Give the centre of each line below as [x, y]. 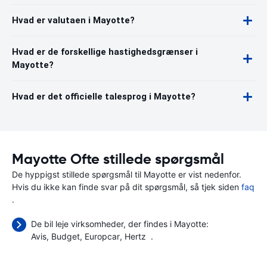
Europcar [102, 236]
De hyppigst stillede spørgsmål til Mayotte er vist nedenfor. [127, 174]
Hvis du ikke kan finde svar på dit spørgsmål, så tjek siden [127, 187]
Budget [66, 236]
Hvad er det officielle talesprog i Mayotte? [104, 97]
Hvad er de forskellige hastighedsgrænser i [105, 52]
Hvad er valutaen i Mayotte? [73, 20]
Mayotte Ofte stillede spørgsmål [118, 159]
